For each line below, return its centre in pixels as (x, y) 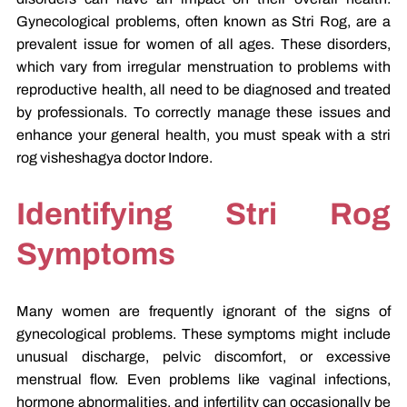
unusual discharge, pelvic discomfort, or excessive (203, 357)
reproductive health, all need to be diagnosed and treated (203, 89)
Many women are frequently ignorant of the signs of (203, 312)
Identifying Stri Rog (203, 213)
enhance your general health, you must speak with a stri (203, 134)
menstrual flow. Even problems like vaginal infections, (203, 380)
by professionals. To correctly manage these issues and (203, 112)
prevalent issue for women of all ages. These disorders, (203, 44)
